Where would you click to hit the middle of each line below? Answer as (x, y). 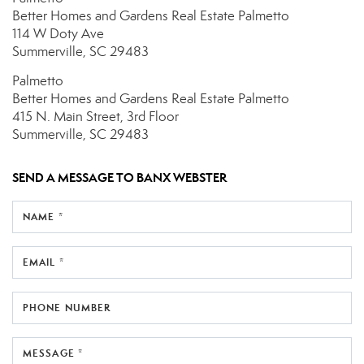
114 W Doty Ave (58, 34)
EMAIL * (43, 262)
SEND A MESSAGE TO (74, 178)
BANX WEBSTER (182, 178)
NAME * (43, 217)
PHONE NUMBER (67, 308)
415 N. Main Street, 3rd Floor (95, 117)
